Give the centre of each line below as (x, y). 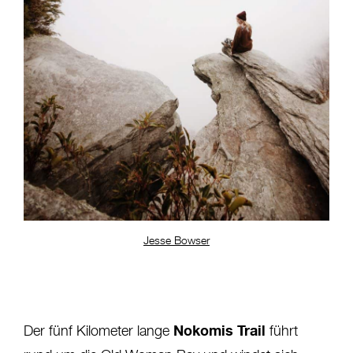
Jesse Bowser (176, 241)
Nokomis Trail (219, 330)
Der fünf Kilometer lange (98, 331)
